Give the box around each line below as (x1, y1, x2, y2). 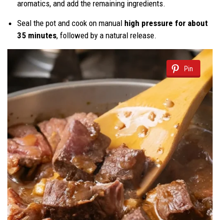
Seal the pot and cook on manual (17, 18, 124, 28)
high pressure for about (124, 18, 208, 28)
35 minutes (17, 30, 56, 41)
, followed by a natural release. (56, 30, 157, 41)
